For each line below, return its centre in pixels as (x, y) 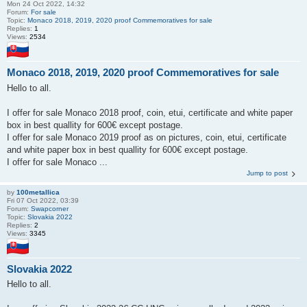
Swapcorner (50, 208)
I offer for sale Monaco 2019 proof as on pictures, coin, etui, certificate (147, 137)
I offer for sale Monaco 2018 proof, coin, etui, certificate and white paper (150, 112)
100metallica (38, 192)
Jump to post (267, 173)
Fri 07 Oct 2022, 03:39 (43, 200)
